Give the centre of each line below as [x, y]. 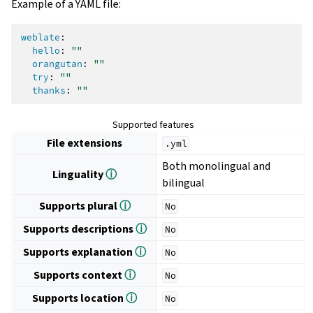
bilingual [184, 182]
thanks [49, 90]
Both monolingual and [217, 166]
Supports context [79, 275]
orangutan [57, 64]
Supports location [79, 298]
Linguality [79, 174]
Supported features [154, 124]
